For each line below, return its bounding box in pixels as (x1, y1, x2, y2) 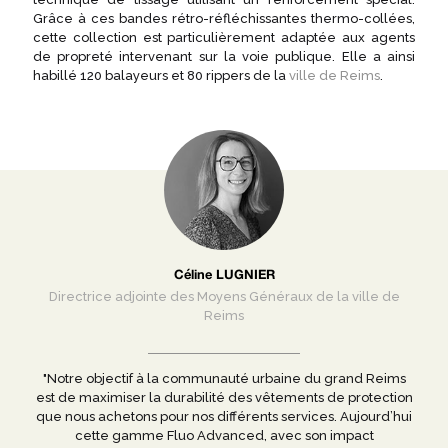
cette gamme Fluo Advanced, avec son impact (74, 428, 374, 443)
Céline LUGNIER (173, 266, 275, 282)
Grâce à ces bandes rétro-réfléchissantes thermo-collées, (33, 11, 415, 26)
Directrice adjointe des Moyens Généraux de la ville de (48, 289, 400, 304)
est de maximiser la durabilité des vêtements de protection (35, 390, 413, 405)
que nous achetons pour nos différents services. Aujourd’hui (36, 409, 412, 424)
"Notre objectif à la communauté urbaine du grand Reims (42, 371, 406, 386)
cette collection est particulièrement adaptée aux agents (33, 30, 415, 45)
